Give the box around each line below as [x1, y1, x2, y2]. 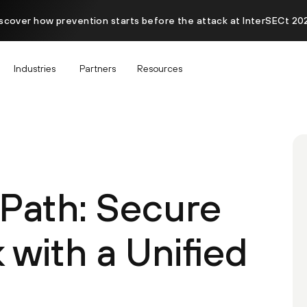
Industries [14, 62, 56, 74]
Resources [137, 62, 182, 74]
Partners [79, 62, 116, 74]
